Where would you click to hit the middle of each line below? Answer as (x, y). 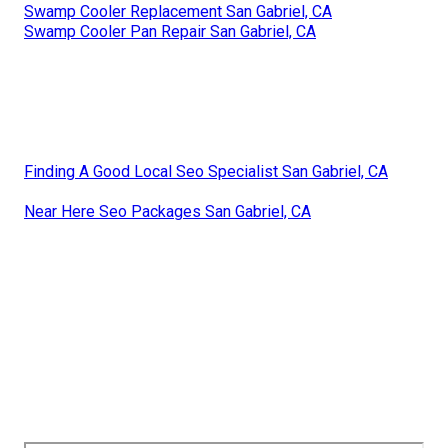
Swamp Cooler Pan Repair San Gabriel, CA (170, 31)
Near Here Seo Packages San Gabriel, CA (167, 211)
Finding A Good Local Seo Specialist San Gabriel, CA (206, 171)
